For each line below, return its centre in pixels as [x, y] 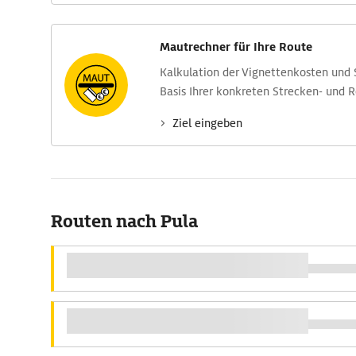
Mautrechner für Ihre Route [236, 47]
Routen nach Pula [124, 221]
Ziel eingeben [207, 123]
